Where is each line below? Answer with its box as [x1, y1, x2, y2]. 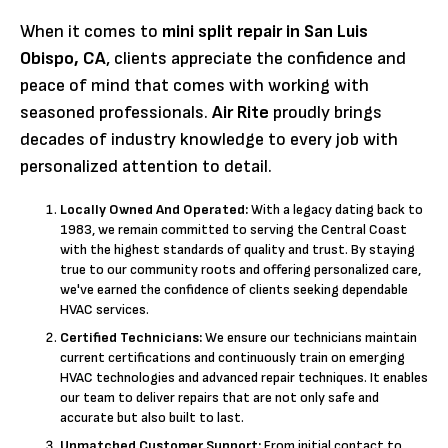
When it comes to [20, 20, 162, 42]
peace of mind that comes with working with [20, 74, 369, 96]
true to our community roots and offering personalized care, [60, 260, 421, 278]
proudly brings [269, 101, 382, 123]
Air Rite [212, 101, 269, 123]
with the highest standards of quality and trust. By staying [60, 240, 415, 258]
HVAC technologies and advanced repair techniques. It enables [60, 368, 428, 386]
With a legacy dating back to [251, 200, 423, 218]
